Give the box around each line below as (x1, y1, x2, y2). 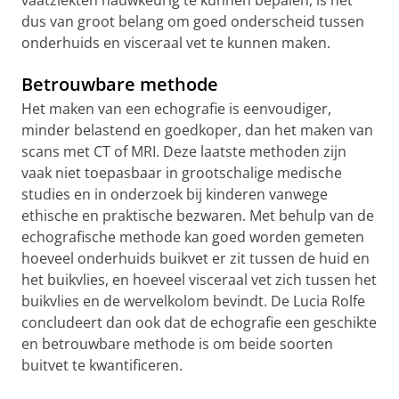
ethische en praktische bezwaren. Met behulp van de (21, 206, 374, 225)
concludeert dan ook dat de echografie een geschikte (21, 313, 377, 332)
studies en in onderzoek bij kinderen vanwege (21, 184, 328, 204)
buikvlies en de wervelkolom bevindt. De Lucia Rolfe (21, 291, 365, 311)
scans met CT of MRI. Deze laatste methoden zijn (21, 142, 346, 161)
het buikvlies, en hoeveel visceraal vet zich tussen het (21, 270, 377, 289)
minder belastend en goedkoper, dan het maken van (21, 120, 373, 140)
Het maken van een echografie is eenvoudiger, (21, 99, 331, 118)
